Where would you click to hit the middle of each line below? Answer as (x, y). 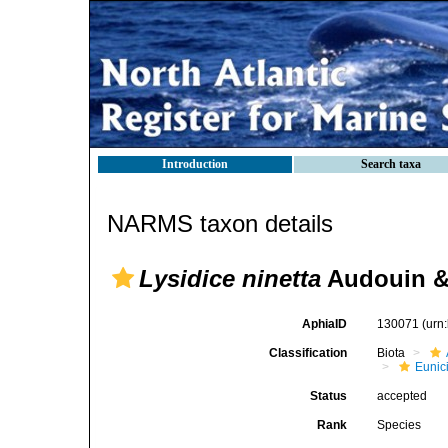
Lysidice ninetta (230, 278)
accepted (402, 396)
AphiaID (325, 324)
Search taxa (391, 164)
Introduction (195, 164)
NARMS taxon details (220, 223)
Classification (308, 353)
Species (399, 425)
